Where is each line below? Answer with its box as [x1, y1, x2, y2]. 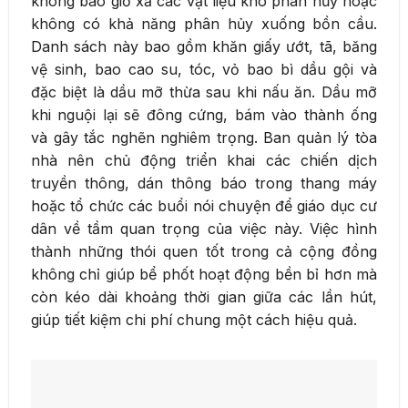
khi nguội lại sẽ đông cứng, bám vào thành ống [31, 105, 377, 124]
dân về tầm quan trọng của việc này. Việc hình [31, 219, 377, 238]
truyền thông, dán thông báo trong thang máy [31, 173, 377, 192]
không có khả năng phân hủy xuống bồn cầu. [31, 14, 377, 33]
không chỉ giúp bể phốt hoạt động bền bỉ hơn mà [31, 264, 377, 283]
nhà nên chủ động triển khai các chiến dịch [31, 150, 377, 169]
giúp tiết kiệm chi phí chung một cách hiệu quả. [31, 310, 357, 329]
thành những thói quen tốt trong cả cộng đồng [31, 241, 377, 260]
